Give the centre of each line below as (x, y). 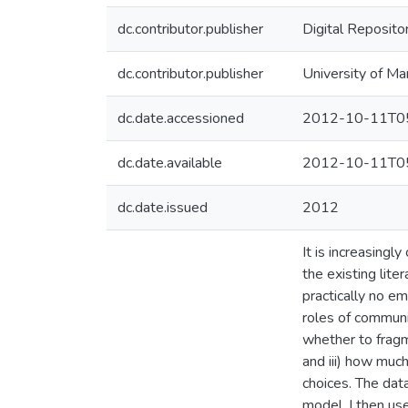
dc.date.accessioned (181, 118)
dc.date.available (170, 163)
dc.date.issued (163, 208)
